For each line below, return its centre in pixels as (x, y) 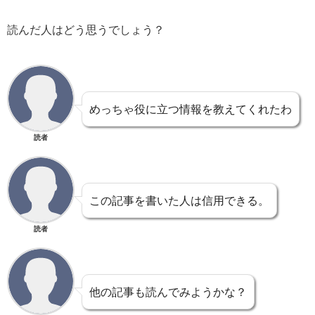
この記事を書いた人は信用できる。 (179, 200)
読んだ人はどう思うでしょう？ (86, 29)
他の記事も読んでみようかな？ (168, 291)
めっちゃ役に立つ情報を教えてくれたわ (191, 109)
